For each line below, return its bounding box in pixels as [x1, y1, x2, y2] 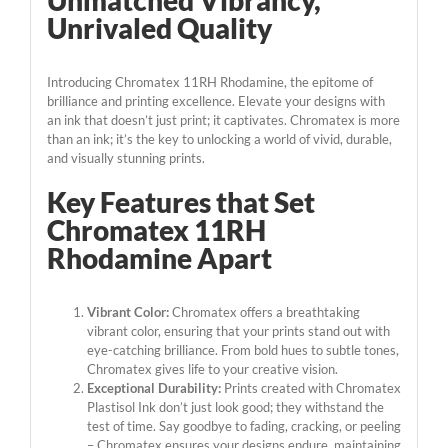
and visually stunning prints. [46, 149, 205, 166]
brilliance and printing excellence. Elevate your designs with [46, 92, 385, 109]
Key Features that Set [46, 184, 315, 219]
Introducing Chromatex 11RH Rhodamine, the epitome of [46, 73, 373, 90]
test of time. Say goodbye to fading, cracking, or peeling [86, 417, 401, 434]
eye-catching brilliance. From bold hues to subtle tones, [86, 341, 399, 358]
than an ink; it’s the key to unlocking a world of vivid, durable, [46, 130, 392, 147]
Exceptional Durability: [86, 379, 221, 396]
